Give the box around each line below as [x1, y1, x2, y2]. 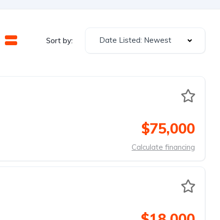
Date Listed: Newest [99, 35, 171, 45]
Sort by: [46, 35, 73, 45]
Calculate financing [132, 142, 195, 152]
